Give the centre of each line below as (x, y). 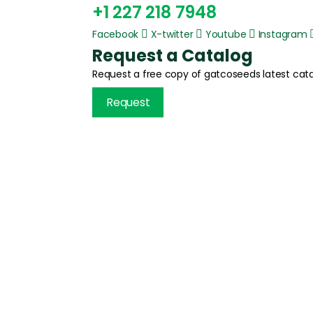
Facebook (116, 34)
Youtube (226, 34)
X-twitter (172, 34)
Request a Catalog (173, 55)
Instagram (283, 34)
